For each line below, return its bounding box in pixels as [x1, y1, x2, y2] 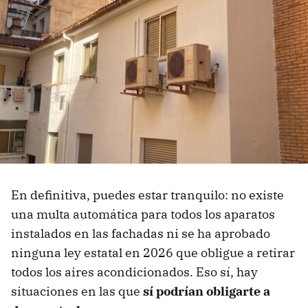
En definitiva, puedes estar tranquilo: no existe [11, 186, 284, 203]
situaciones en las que [11, 283, 143, 299]
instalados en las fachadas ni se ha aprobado [11, 225, 270, 241]
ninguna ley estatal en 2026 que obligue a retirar [11, 244, 295, 261]
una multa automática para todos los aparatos [11, 206, 275, 222]
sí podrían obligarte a [143, 283, 270, 299]
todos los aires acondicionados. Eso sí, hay [11, 263, 258, 280]
